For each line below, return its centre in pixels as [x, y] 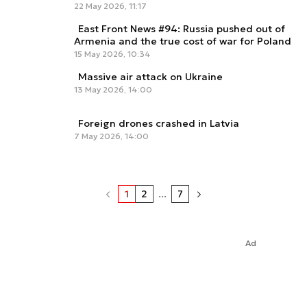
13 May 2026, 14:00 [113, 89]
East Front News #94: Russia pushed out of [182, 28]
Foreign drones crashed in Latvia [159, 124]
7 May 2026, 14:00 [111, 136]
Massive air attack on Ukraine [150, 76]
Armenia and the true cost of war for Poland [183, 41]
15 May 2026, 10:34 [112, 53]
